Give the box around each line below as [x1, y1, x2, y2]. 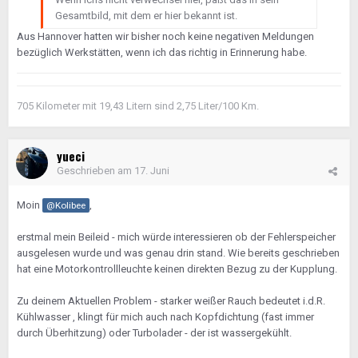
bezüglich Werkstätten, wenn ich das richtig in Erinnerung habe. [17, 46, 309, 58]
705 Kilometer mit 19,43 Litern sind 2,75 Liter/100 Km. [17, 100, 259, 112]
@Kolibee [46, 200, 86, 211]
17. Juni [134, 165, 169, 177]
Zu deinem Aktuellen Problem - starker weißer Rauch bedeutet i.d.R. [17, 295, 325, 307]
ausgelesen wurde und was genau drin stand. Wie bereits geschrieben [17, 247, 340, 259]
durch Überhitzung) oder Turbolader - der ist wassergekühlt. [17, 327, 294, 339]
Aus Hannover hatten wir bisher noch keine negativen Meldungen [17, 30, 314, 42]
